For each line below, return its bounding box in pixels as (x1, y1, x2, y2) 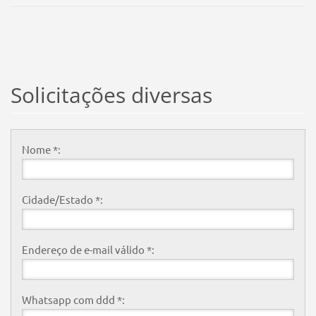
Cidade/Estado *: (21, 193, 103, 207)
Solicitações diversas (10, 80, 212, 110)
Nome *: (21, 142, 61, 157)
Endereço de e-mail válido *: (21, 243, 154, 257)
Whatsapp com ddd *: (21, 293, 125, 307)
